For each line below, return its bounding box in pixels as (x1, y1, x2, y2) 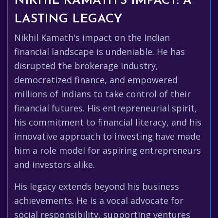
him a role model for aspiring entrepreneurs (14, 145, 201, 156)
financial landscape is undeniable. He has (14, 46, 185, 57)
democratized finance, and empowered (14, 74, 178, 86)
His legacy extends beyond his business (14, 181, 179, 192)
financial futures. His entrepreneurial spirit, (14, 102, 197, 114)
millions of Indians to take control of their (14, 88, 191, 100)
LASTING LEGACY (14, 13, 122, 25)
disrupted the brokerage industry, (14, 60, 158, 72)
